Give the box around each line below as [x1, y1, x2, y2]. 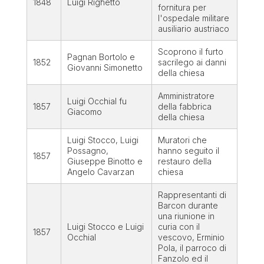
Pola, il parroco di [157, 243, 226, 253]
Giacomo [67, 107, 102, 117]
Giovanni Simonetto [67, 62, 143, 73]
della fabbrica [157, 101, 212, 112]
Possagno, [67, 146, 108, 156]
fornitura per [157, 2, 206, 13]
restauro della [157, 156, 212, 167]
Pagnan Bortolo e [67, 52, 135, 62]
